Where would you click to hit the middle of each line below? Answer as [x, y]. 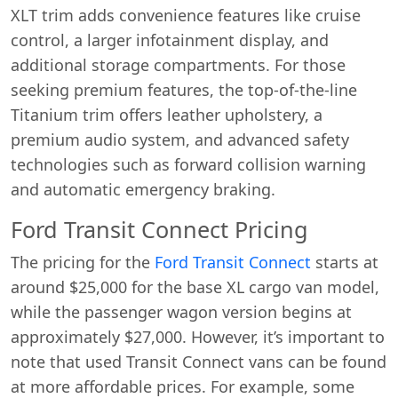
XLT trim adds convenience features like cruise [186, 15]
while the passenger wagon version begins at [181, 312]
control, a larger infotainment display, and [170, 40]
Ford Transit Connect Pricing [159, 229]
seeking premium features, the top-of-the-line [184, 90]
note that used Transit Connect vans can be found [199, 362]
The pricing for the [83, 262]
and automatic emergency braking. [143, 189]
